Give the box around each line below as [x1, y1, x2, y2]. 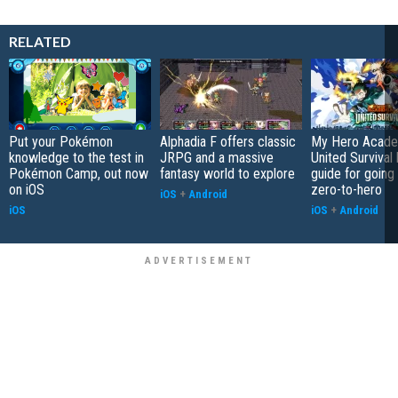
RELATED [9, 33, 71, 50]
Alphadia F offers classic [160, 133, 296, 150]
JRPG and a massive [160, 149, 274, 166]
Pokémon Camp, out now [9, 165, 148, 182]
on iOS [9, 181, 44, 198]
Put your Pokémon [9, 133, 113, 150]
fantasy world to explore [160, 165, 295, 182]
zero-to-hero [311, 181, 382, 198]
